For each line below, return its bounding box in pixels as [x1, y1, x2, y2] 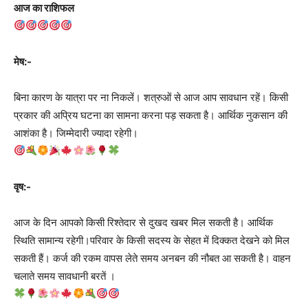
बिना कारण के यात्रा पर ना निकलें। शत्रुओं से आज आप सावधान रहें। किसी [14, 90, 288, 104]
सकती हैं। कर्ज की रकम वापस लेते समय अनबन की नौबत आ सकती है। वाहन [14, 251, 291, 265]
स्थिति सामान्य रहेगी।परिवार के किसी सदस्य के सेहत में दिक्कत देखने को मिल [14, 233, 289, 247]
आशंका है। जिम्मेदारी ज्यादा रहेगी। [14, 126, 138, 140]
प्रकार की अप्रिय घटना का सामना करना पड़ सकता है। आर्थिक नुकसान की [14, 108, 287, 122]
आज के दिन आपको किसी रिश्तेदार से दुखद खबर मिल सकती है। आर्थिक [14, 215, 273, 229]
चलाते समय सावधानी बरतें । [14, 269, 115, 283]
